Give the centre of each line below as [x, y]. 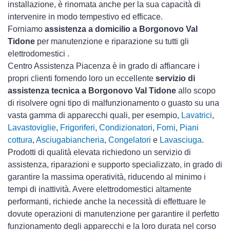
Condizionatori [126, 128]
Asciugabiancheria [70, 140]
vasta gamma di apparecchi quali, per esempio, [94, 116]
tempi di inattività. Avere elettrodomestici [82, 189]
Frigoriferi [78, 128]
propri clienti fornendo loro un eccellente [82, 79]
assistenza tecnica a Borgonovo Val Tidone [92, 91]
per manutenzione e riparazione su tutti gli [112, 42]
